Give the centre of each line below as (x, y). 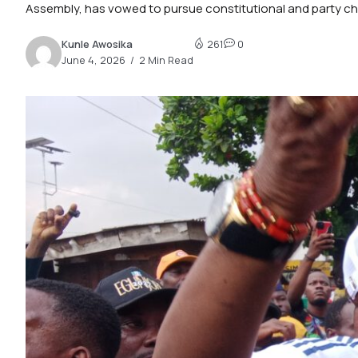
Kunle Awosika (97, 44)
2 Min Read (165, 60)
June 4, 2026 (93, 60)
